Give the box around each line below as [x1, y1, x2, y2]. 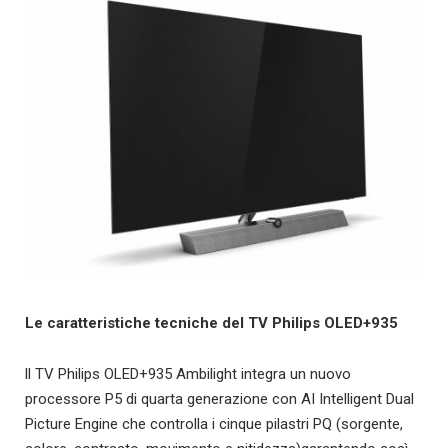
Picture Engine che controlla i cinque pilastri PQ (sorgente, [25, 415, 403, 434]
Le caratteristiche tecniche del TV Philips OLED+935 [25, 314, 398, 333]
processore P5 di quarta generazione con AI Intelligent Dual [25, 390, 414, 409]
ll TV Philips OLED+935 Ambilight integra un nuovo [25, 365, 351, 384]
